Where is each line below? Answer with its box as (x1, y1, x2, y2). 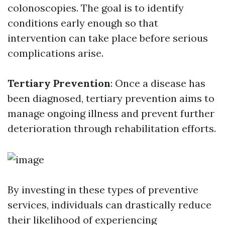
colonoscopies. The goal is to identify (8, 2, 184, 14)
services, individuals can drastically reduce (8, 198, 211, 211)
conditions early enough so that (8, 17, 158, 29)
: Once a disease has (110, 77, 205, 89)
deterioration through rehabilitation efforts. (8, 122, 216, 135)
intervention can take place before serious (8, 32, 208, 44)
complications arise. (8, 47, 103, 59)
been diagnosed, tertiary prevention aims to (8, 92, 214, 104)
